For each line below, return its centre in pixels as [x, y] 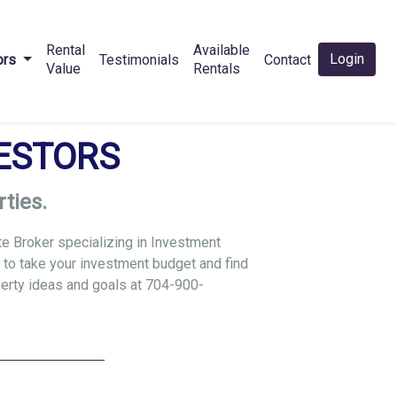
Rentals [217, 69]
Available [222, 51]
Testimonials [139, 59]
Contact [288, 59]
